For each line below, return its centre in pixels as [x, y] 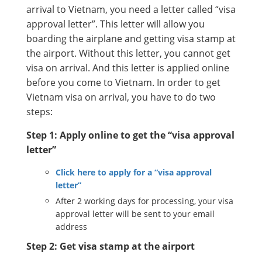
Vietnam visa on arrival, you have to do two [121, 97]
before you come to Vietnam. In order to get [123, 82]
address [71, 226]
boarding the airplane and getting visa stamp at [131, 38]
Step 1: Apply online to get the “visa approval [130, 135]
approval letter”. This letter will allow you [116, 24]
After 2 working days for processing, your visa [144, 201]
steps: [39, 111]
